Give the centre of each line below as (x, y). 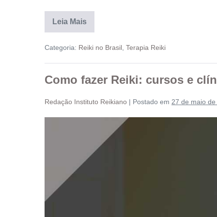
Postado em (151, 102)
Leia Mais (70, 22)
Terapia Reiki (146, 48)
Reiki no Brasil (100, 48)
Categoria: (61, 48)
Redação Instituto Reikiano (86, 102)
